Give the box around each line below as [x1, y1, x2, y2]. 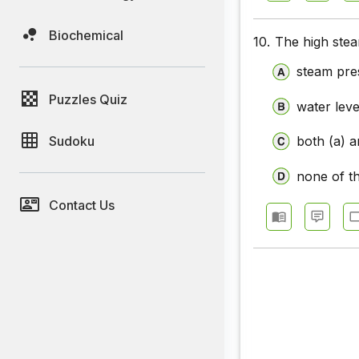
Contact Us [49, 196, 115, 213]
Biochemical [49, 26, 123, 43]
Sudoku [49, 132, 95, 149]
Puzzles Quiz [49, 91, 127, 107]
